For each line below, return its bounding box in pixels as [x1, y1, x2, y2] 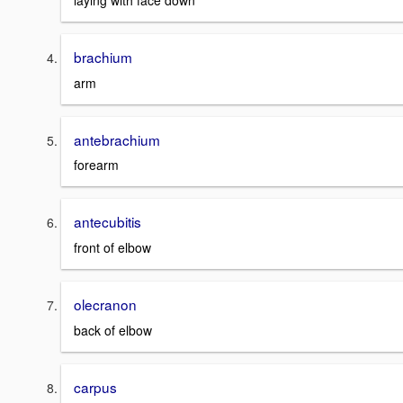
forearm [74, 156, 119, 175]
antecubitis [74, 211, 141, 232]
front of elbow [74, 238, 151, 257]
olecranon [74, 294, 137, 315]
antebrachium [74, 129, 160, 149]
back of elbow [74, 320, 152, 339]
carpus [74, 376, 117, 397]
